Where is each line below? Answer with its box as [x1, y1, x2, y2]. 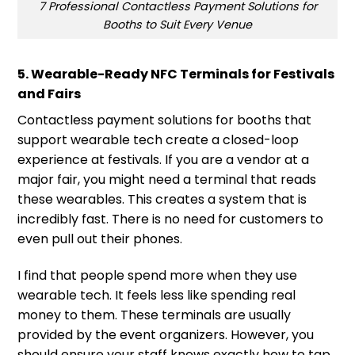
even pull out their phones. [17, 229, 182, 248]
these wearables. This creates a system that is [17, 189, 307, 208]
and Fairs [17, 84, 81, 103]
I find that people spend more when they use [17, 265, 297, 284]
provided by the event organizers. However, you [17, 325, 314, 344]
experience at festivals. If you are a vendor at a [17, 150, 309, 169]
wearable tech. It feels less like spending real [17, 285, 296, 304]
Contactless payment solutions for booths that [17, 110, 311, 129]
